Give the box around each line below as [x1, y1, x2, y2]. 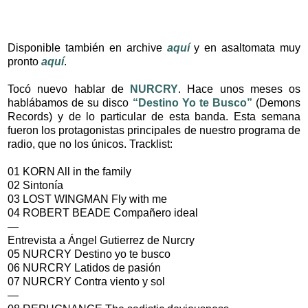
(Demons [252, 96, 300, 109]
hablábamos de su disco [8, 96, 133, 109]
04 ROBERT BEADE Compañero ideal [8, 206, 198, 219]
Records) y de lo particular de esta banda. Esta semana [8, 110, 300, 122]
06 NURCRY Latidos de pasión [8, 261, 161, 274]
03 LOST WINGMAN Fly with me [8, 192, 167, 205]
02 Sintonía [8, 179, 63, 191]
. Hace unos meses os [178, 82, 300, 95]
